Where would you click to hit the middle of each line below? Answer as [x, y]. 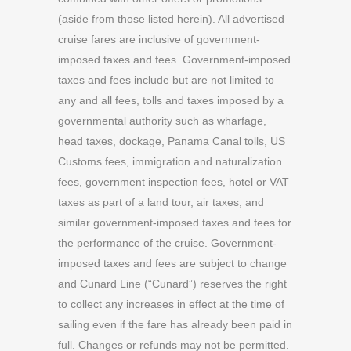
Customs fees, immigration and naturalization [170, 161]
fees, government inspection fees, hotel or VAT [174, 182]
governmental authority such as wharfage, [162, 121]
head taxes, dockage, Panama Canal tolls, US [172, 141]
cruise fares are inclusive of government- [159, 39]
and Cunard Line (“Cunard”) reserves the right [172, 284]
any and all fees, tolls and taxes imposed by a [171, 100]
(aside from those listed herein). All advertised [171, 19]
